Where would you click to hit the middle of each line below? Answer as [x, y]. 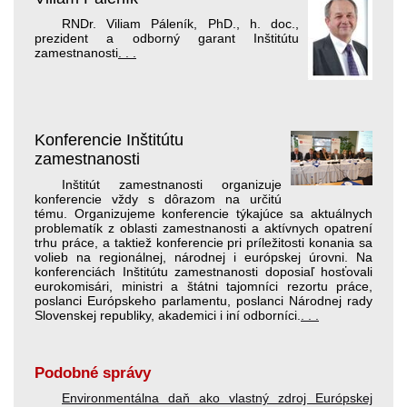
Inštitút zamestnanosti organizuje [172, 184]
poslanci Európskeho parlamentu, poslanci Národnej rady [203, 300]
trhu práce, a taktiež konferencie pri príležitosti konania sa [203, 242]
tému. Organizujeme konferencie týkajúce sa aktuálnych [203, 213]
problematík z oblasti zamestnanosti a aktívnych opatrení [203, 228]
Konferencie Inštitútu [109, 139]
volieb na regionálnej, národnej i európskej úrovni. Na [203, 257]
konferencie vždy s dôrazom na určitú [158, 199]
